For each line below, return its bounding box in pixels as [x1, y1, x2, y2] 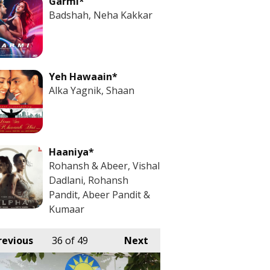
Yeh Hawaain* [49, 69, 118, 83]
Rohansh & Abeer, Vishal [49, 159, 160, 172]
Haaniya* [49, 145, 94, 159]
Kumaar [49, 202, 84, 216]
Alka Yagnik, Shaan [49, 83, 134, 97]
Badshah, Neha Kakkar [49, 8, 152, 22]
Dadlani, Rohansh [49, 173, 128, 187]
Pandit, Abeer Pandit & [49, 187, 150, 201]
